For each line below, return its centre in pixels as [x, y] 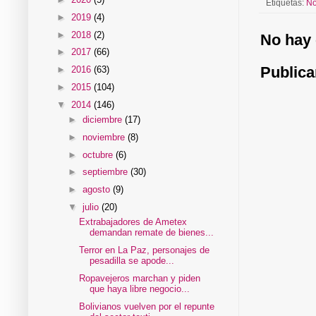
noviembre [105, 137]
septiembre [106, 172]
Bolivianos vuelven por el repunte [147, 306]
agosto [97, 190]
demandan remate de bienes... [152, 233]
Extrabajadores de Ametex [133, 222]
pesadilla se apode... [132, 261]
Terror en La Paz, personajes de [145, 250]
